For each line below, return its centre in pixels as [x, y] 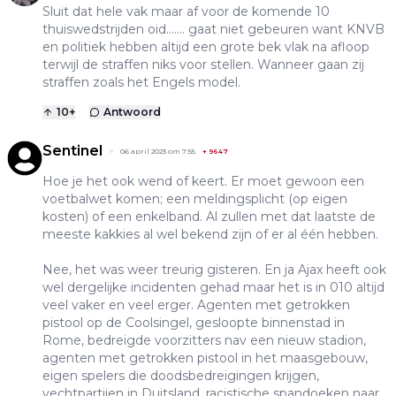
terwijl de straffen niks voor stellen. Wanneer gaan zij [203, 64]
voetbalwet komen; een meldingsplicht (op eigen [195, 198]
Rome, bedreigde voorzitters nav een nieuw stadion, [204, 340]
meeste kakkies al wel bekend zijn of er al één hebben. [210, 234]
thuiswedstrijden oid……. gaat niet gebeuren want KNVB [213, 29]
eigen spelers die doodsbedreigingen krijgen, [181, 375]
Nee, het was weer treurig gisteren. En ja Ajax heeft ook [214, 269]
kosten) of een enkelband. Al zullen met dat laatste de [209, 216]
